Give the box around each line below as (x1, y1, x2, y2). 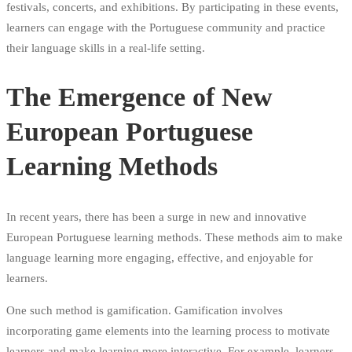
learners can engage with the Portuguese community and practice (6, 21, 325, 35)
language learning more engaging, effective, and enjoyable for (6, 251, 313, 264)
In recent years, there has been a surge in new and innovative (6, 210, 306, 223)
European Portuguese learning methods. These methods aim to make (6, 230, 343, 244)
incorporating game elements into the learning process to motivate (6, 324, 330, 337)
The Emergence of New (6, 82, 273, 112)
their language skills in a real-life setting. (6, 42, 205, 55)
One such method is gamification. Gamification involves (6, 303, 283, 317)
